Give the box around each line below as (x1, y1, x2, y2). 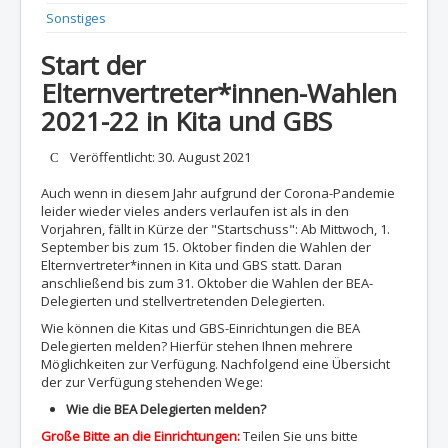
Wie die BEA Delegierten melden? (66, 399, 266, 418)
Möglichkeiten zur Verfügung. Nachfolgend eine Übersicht (41, 354, 390, 373)
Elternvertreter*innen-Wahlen (41, 74, 397, 111)
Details (40, 146, 82, 165)
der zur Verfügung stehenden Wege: (41, 372, 263, 391)
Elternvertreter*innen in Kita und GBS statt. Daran (41, 255, 342, 274)
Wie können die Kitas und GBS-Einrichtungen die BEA (41, 318, 360, 337)
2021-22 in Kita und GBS (41, 102, 332, 139)
